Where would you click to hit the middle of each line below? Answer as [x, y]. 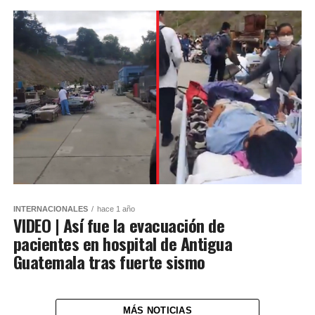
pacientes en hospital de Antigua [123, 243]
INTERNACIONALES [50, 208]
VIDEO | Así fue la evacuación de [119, 225]
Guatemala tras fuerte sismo [109, 261]
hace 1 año [116, 208]
